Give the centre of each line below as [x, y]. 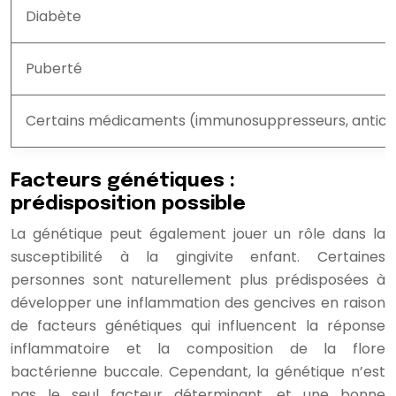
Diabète [53, 16]
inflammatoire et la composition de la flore [198, 348]
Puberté [54, 68]
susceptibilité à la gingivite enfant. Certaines [198, 256]
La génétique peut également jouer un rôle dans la [198, 233]
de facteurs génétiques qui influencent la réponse [198, 325]
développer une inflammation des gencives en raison [198, 302]
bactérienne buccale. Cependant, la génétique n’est [198, 371]
